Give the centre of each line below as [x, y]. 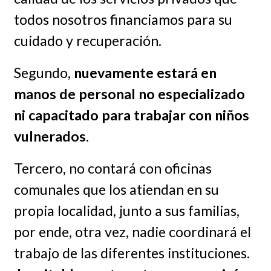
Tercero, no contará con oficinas [113, 168]
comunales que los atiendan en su [116, 189]
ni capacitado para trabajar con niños [131, 115]
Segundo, [44, 72]
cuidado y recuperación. [87, 40]
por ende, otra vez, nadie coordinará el [132, 231]
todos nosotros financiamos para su [123, 19]
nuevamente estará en [145, 72]
